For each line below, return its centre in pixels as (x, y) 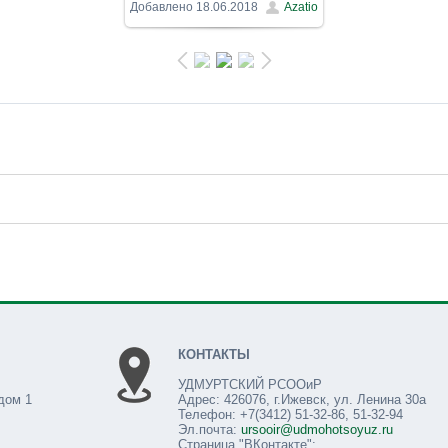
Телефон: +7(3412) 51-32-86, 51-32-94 (290, 414)
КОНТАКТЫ (214, 354)
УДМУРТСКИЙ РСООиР (250, 384)
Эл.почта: (209, 429)
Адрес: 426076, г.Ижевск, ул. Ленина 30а (302, 399)
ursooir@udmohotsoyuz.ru (317, 429)
